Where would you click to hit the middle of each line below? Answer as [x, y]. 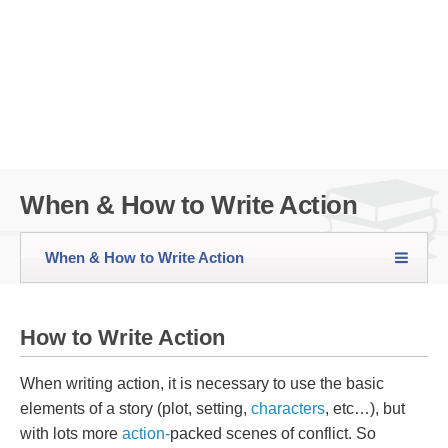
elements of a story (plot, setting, [135, 408]
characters [288, 408]
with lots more [71, 433]
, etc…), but [365, 408]
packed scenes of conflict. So [273, 433]
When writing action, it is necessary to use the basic [202, 383]
